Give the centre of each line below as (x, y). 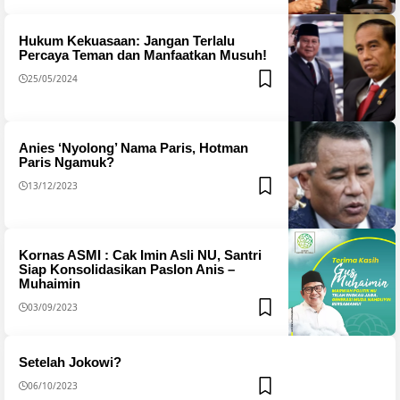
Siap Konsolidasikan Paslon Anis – (126, 269)
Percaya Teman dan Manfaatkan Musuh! (142, 54)
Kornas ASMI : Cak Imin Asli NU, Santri (140, 254)
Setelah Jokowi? (70, 362)
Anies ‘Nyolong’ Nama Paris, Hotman (133, 147)
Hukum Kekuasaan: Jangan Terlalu (126, 40)
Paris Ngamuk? (66, 162)
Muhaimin (49, 283)
